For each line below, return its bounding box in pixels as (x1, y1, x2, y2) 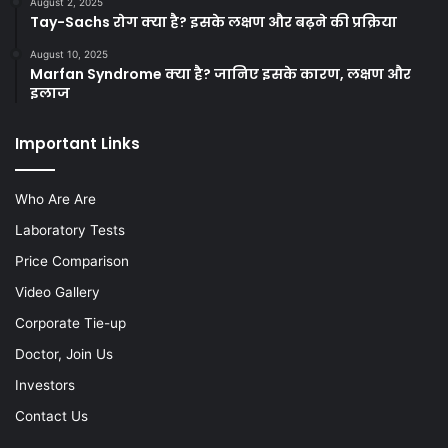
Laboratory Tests (15, 222, 125, 239)
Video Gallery (15, 284, 100, 301)
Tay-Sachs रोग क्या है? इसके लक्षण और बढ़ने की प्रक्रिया (30, 12, 397, 33)
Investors (15, 377, 75, 394)
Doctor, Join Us (15, 346, 113, 363)
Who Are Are (15, 191, 96, 208)
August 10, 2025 (30, 48, 108, 61)
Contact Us (15, 408, 88, 425)
